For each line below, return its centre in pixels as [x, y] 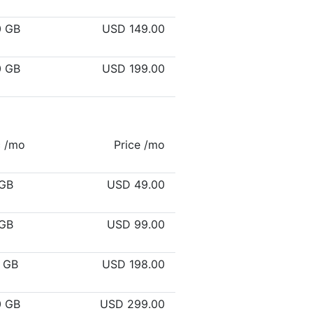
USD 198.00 [133, 264]
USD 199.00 [133, 68]
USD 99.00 [136, 224]
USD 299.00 [132, 304]
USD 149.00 [133, 29]
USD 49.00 [136, 184]
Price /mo [139, 145]
